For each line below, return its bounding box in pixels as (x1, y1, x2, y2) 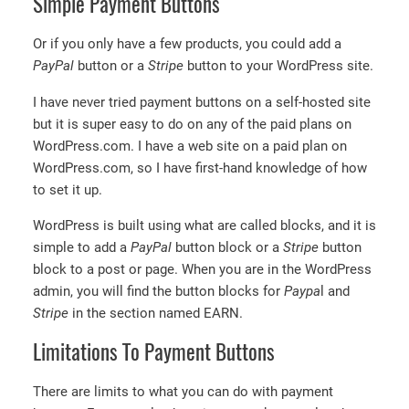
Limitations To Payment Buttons (33, 338, 275, 367)
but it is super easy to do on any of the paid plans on (33, 115, 351, 132)
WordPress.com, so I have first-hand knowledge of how (33, 159, 367, 176)
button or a (74, 58, 148, 75)
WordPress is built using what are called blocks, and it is (33, 217, 376, 235)
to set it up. (33, 181, 102, 198)
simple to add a (33, 239, 131, 257)
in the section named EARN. (68, 305, 243, 322)
